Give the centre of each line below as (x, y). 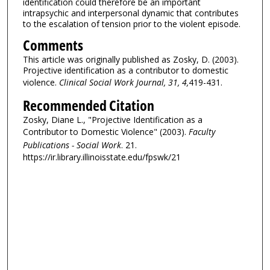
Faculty (202, 132)
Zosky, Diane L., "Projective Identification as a (112, 120)
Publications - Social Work (72, 145)
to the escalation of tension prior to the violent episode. (131, 24)
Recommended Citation (88, 106)
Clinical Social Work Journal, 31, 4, (124, 83)
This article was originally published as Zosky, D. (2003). (130, 60)
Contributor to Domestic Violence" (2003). (105, 132)
